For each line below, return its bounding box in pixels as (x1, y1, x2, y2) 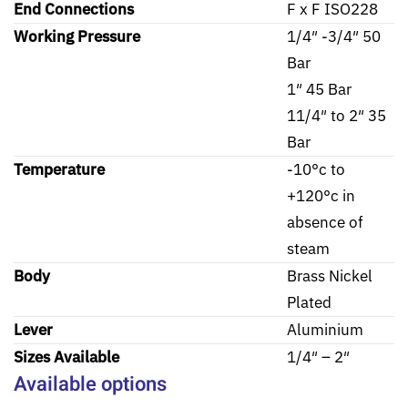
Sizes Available (14, 347, 119, 368)
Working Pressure (14, 26, 140, 47)
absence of (287, 212, 363, 233)
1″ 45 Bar (287, 79, 352, 100)
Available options (14, 370, 167, 400)
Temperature (14, 159, 105, 180)
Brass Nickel (287, 266, 372, 287)
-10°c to (287, 159, 345, 180)
